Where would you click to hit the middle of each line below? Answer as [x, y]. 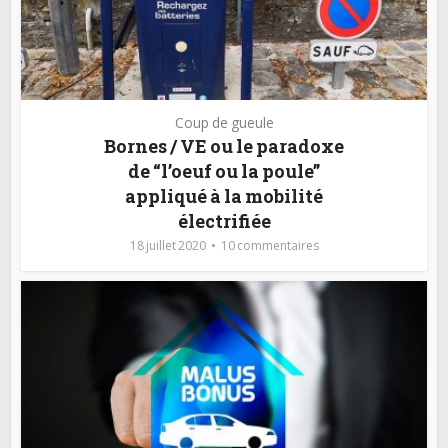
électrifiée [224, 220]
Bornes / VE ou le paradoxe [224, 145]
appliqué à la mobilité [224, 195]
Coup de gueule [224, 122]
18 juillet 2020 [167, 245]
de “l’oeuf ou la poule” [224, 170]
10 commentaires [269, 245]
